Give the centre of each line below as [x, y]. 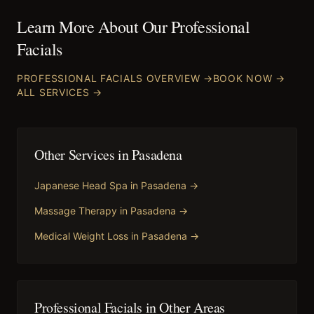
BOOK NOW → [249, 78]
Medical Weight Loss [81, 236]
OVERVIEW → [178, 78]
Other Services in [83, 155]
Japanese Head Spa [81, 185]
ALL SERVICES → [60, 92]
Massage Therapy [76, 211]
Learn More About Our [94, 27]
